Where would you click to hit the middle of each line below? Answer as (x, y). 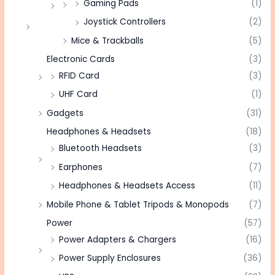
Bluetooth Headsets (101, 149)
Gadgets (65, 113)
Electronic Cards (81, 60)
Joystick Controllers (125, 22)
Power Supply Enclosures (110, 258)
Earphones (81, 167)
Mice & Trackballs (108, 41)
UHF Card (79, 95)
